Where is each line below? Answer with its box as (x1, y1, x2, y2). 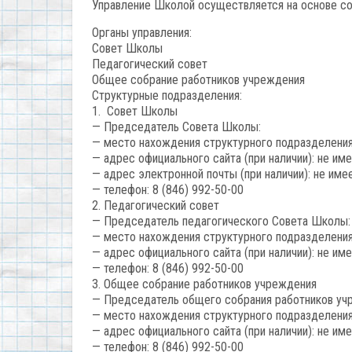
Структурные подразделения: (92, 88, 242, 103)
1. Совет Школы (92, 104, 178, 119)
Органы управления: (92, 25, 192, 40)
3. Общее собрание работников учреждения (92, 277, 317, 291)
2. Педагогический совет (92, 198, 219, 213)
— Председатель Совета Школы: (92, 119, 261, 134)
